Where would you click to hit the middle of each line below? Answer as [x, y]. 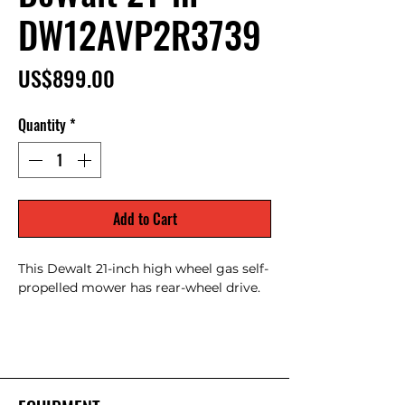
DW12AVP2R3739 [140, 34]
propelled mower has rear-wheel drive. [139, 287]
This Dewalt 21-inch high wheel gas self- [143, 268]
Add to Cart [145, 219]
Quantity [42, 125]
